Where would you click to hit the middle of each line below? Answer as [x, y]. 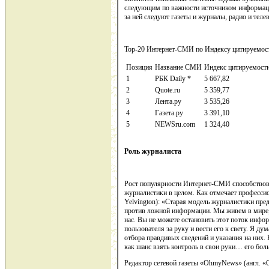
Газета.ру [169, 113]
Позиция [139, 68]
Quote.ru [168, 90]
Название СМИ [178, 68]
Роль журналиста [153, 152]
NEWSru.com [175, 125]
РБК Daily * [173, 79]
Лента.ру [168, 102]
